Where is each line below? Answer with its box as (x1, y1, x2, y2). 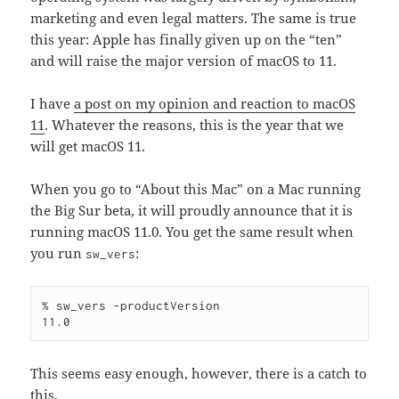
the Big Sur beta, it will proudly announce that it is (30, 200, 354, 219)
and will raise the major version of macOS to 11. (30, 51, 338, 69)
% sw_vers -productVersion (42, 297, 221, 313)
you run (30, 243, 86, 262)
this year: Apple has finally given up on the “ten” (30, 29, 343, 48)
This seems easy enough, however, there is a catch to (30, 363, 368, 382)
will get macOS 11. (30, 136, 146, 155)
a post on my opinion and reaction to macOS (74, 94, 356, 112)
